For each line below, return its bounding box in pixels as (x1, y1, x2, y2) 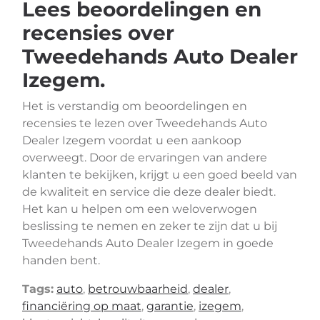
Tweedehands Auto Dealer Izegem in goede (22, 236, 274, 250)
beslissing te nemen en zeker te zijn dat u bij (22, 219, 277, 233)
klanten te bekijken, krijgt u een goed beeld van (22, 168, 297, 181)
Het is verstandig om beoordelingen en (22, 99, 247, 113)
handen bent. (22, 254, 100, 267)
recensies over (22, 21, 174, 45)
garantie (146, 299, 194, 313)
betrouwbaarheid (88, 282, 188, 296)
